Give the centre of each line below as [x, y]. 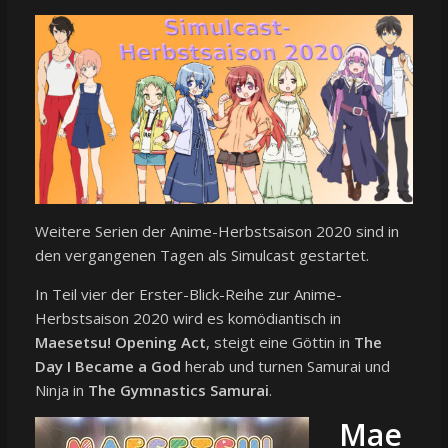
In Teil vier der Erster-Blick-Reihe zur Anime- [188, 294]
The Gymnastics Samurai [178, 390]
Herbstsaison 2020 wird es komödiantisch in [187, 318]
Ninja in [61, 390]
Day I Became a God [107, 366]
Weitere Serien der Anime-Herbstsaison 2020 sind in [216, 231]
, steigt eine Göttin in [279, 342]
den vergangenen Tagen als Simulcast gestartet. [201, 255]
